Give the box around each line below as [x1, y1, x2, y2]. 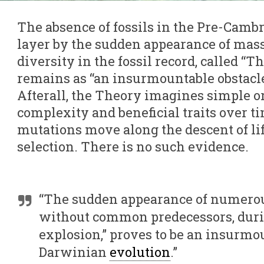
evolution [110, 243, 170, 260]
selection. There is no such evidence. [17, 138, 249, 155]
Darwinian [39, 243, 110, 260]
